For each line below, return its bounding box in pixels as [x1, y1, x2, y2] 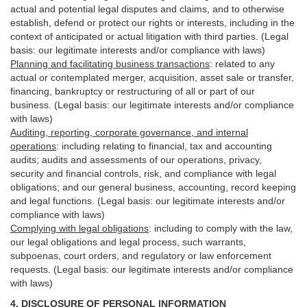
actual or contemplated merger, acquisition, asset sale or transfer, [10, 72, 294, 83]
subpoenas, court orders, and [10, 250, 141, 261]
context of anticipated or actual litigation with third [10, 31, 226, 42]
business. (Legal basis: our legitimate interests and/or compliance [10, 99, 294, 110]
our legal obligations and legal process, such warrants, [10, 236, 246, 247]
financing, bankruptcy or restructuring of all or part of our [10, 86, 255, 97]
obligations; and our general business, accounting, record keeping [10, 182, 296, 193]
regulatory [141, 250, 185, 261]
